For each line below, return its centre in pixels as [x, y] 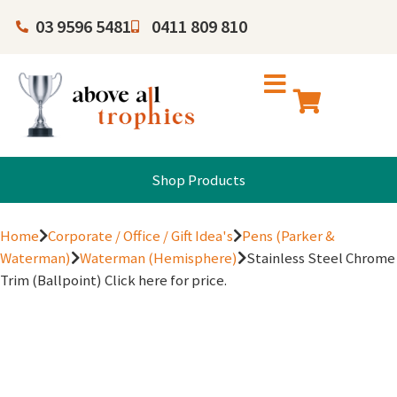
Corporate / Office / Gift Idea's [140, 236]
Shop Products [198, 180]
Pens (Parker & [288, 236]
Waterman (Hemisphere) [159, 258]
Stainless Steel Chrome [321, 258]
